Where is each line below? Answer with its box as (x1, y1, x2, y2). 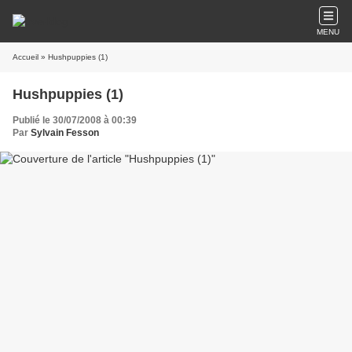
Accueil (13, 53, 38, 61)
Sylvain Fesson (31, 127, 99, 138)
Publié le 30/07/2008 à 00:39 (13, 115, 137, 126)
